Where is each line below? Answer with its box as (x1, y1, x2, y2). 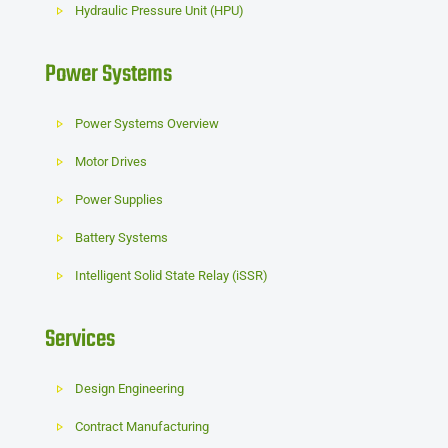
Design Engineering (75, 381, 185, 396)
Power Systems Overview (75, 116, 220, 131)
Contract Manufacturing (75, 419, 210, 434)
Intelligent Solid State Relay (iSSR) (75, 268, 269, 283)
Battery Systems (75, 230, 169, 245)
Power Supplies (75, 192, 164, 207)
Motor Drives (75, 154, 148, 169)
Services (45, 321, 115, 358)
